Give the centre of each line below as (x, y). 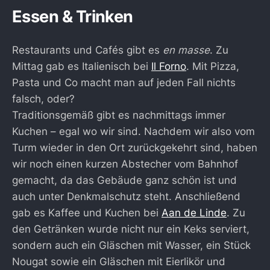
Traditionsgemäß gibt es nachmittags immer (119, 115)
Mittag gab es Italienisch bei (82, 67)
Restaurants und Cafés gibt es (87, 50)
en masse (186, 50)
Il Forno (169, 67)
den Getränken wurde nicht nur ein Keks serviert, (131, 229)
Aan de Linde (194, 213)
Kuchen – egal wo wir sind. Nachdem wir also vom (133, 132)
